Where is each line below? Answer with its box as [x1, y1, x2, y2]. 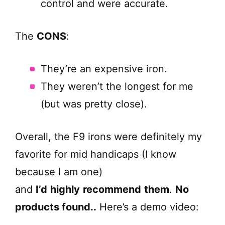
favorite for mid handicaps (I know [15, 148, 176, 160]
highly [50, 183, 80, 195]
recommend [83, 183, 141, 195]
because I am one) [15, 165, 102, 178]
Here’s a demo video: [96, 200, 199, 213]
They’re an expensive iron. [41, 62, 167, 75]
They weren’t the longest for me [41, 80, 193, 92]
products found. [15, 200, 93, 213]
